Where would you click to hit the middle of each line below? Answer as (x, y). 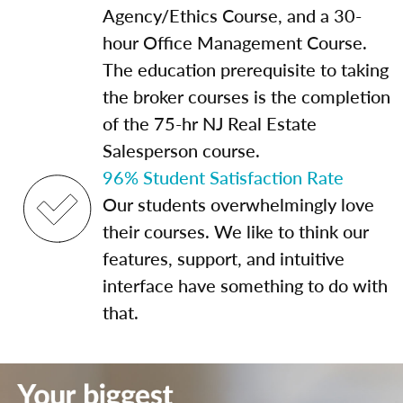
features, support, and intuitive (224, 258)
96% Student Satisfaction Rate (223, 177)
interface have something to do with (245, 285)
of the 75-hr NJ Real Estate (210, 123)
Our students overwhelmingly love (238, 204)
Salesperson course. (181, 150)
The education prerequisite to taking (246, 69)
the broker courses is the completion (246, 96)
